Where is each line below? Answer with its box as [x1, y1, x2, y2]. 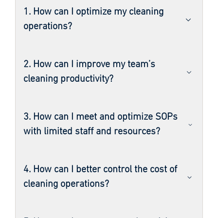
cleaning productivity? [23, 74, 113, 84]
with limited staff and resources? [23, 127, 160, 137]
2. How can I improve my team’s [23, 59, 155, 70]
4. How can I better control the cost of [23, 164, 177, 175]
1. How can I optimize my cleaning [23, 7, 163, 17]
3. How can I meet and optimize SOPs [23, 112, 178, 122]
